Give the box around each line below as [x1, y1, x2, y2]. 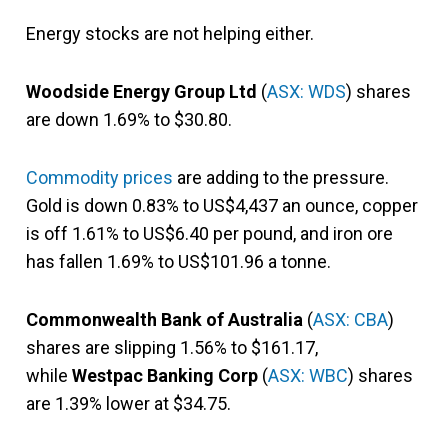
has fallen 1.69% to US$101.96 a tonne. [26, 250, 331, 272]
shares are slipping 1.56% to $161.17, [26, 336, 318, 358]
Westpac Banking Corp [72, 364, 258, 386]
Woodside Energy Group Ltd [26, 80, 257, 102]
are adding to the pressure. [173, 166, 389, 188]
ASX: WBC [268, 364, 348, 386]
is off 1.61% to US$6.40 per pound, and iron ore [26, 222, 393, 244]
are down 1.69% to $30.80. [26, 108, 232, 130]
